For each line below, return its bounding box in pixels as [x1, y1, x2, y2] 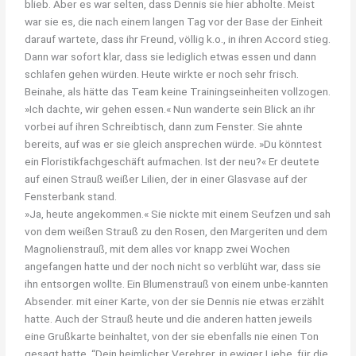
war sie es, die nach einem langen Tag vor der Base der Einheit [25, 14, 323, 28]
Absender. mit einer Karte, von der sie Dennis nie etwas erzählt [25, 294, 325, 308]
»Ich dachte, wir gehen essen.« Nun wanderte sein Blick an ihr [25, 102, 316, 115]
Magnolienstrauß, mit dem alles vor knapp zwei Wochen [25, 242, 291, 255]
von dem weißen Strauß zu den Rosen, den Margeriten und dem [25, 224, 328, 238]
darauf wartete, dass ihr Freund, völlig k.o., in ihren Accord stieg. [25, 32, 331, 45]
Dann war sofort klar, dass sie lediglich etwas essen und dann [25, 49, 317, 63]
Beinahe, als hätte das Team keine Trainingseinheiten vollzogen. [25, 84, 331, 98]
